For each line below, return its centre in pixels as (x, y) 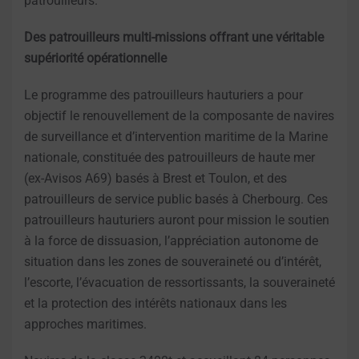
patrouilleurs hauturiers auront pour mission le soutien (177, 220)
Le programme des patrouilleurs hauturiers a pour (163, 95)
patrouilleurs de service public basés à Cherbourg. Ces (176, 199)
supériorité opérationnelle (95, 58)
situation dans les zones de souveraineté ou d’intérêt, (173, 261)
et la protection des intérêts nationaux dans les (155, 303)
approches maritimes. (85, 324)
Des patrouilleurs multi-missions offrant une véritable (174, 37)
